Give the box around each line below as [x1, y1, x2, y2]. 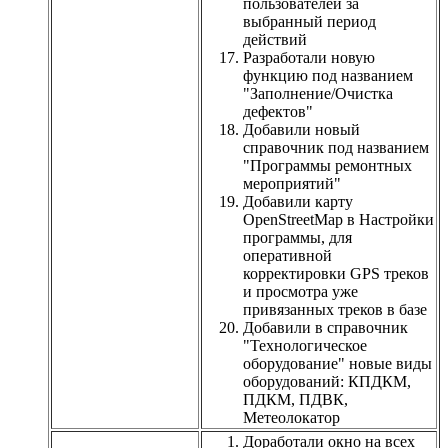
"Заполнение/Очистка [243, 84, 393, 102]
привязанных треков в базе [243, 300, 427, 318]
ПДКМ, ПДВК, [243, 390, 348, 408]
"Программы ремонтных [243, 156, 412, 174]
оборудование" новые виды [243, 354, 432, 372]
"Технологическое [243, 336, 367, 354]
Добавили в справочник [243, 318, 408, 336]
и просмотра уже [243, 282, 358, 300]
